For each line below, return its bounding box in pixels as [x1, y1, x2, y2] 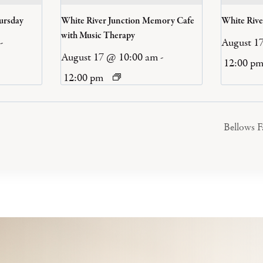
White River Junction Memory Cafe [61, 14, 195, 28]
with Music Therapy [61, 29, 136, 42]
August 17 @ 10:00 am [61, 50, 159, 64]
